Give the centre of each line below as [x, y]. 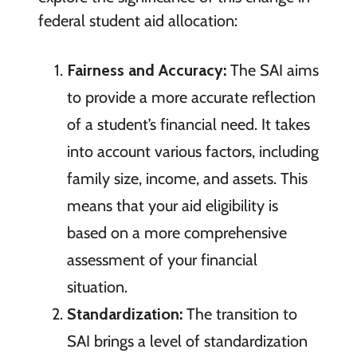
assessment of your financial [162, 259]
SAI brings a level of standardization [187, 341]
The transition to [239, 314]
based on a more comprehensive [177, 232]
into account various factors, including [192, 151]
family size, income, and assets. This [187, 178]
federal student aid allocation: [137, 20]
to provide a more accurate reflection [191, 97]
